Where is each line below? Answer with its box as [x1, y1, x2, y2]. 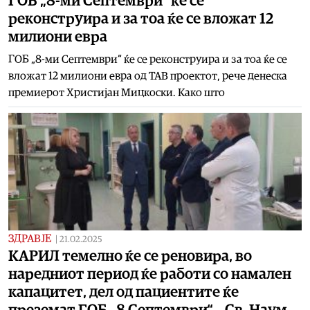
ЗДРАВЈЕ [8, 232, 51, 244]
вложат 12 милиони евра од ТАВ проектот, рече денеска [8, 70, 287, 82]
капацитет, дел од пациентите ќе [8, 284, 239, 300]
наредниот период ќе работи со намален [8, 266, 291, 282]
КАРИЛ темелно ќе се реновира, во [8, 248, 252, 264]
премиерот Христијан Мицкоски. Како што [8, 86, 225, 98]
